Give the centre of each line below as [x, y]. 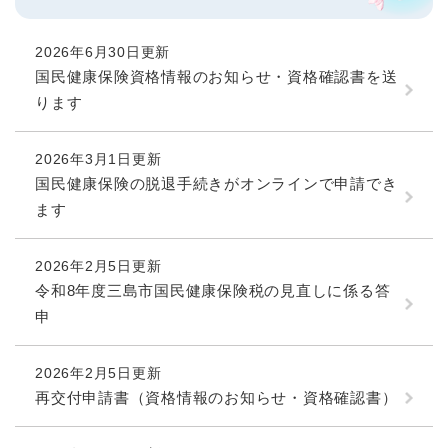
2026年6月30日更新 [102, 51]
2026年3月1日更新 [98, 158]
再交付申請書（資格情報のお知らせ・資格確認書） [216, 397]
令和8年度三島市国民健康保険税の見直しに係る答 [213, 290]
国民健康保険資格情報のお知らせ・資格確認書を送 [216, 76]
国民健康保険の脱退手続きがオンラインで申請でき [216, 183]
